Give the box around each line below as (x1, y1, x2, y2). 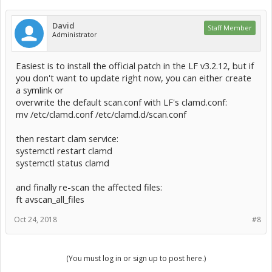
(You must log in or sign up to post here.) (66, 253, 206, 263)
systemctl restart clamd (16, 144, 112, 157)
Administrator (52, 29, 97, 39)
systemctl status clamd (16, 156, 109, 169)
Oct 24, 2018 (14, 214, 57, 225)
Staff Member (208, 22, 252, 32)
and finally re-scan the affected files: (16, 180, 162, 193)
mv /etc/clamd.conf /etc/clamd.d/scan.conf (16, 107, 186, 120)
